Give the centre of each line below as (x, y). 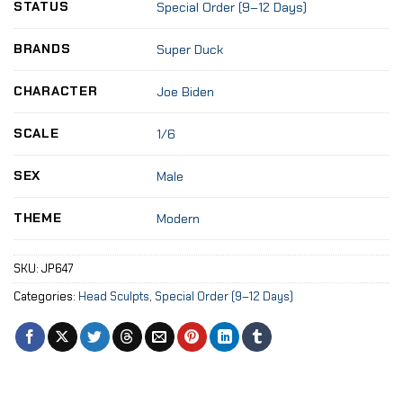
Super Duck (190, 50)
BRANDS (42, 49)
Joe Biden (186, 92)
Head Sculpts (114, 297)
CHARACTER (56, 91)
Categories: (46, 297)
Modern (179, 219)
